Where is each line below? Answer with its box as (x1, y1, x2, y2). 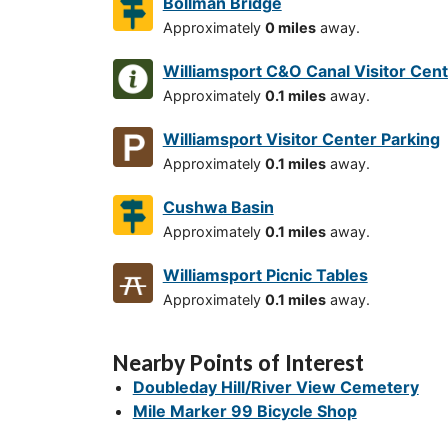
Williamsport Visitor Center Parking (162, 129, 440, 150)
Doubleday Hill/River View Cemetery (132, 377, 419, 398)
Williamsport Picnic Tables (162, 265, 368, 286)
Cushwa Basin (162, 197, 274, 218)
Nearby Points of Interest (112, 348, 364, 378)
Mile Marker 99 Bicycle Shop (132, 401, 357, 422)
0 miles (264, 19, 316, 37)
